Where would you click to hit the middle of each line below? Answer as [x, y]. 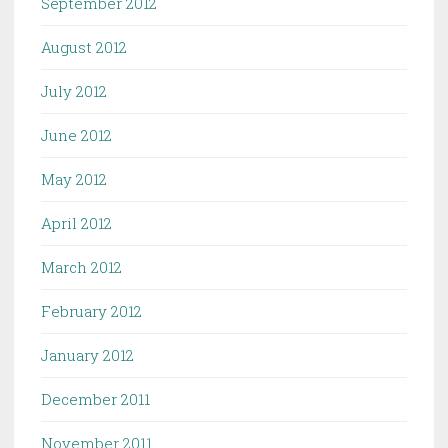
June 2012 [76, 135]
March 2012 [81, 267]
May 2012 [74, 179]
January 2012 [87, 355]
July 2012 [74, 91]
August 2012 [84, 47]
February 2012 [91, 311]
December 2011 [95, 399]
